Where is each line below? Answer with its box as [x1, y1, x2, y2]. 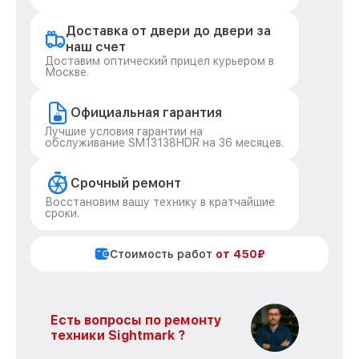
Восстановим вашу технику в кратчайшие [45, 196, 275, 208]
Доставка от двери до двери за [66, 23, 272, 38]
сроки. [45, 207, 79, 220]
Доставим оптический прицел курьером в [45, 54, 274, 67]
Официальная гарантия [71, 105, 222, 120]
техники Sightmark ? [50, 328, 185, 343]
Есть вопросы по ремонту [50, 313, 222, 328]
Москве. [45, 66, 89, 79]
